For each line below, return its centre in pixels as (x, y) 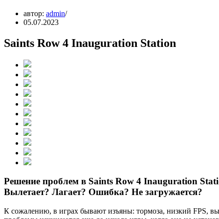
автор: (35, 13)
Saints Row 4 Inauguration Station (90, 43)
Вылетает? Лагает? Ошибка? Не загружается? (103, 192)
